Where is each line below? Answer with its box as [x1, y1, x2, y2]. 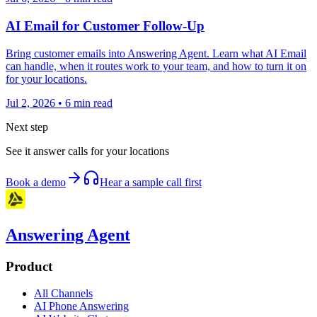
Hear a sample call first [100, 175, 202, 188]
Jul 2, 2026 [6, 96, 55, 109]
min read [71, 96, 113, 109]
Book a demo [6, 175, 66, 188]
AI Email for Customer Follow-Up [6, 18, 204, 34]
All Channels [34, 287, 93, 300]
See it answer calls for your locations [6, 144, 169, 157]
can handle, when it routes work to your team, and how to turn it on [6, 59, 306, 72]
